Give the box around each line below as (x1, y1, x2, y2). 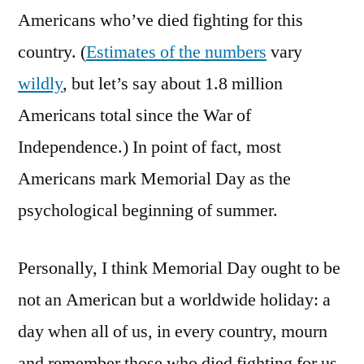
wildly (18, 71, 63, 95)
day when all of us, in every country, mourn (18, 319, 327, 343)
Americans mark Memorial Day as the (18, 167, 291, 190)
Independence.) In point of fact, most (18, 135, 281, 158)
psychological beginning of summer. (18, 198, 278, 222)
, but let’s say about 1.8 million (63, 71, 283, 95)
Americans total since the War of (18, 103, 251, 127)
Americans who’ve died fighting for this (18, 8, 303, 32)
